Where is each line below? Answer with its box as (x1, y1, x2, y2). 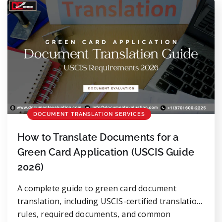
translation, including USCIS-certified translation (17, 196, 202, 207)
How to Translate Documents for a (17, 131, 179, 144)
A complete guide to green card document (17, 183, 176, 194)
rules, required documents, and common (17, 209, 171, 220)
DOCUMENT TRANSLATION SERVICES (33, 111, 145, 118)
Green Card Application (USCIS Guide (17, 146, 195, 159)
